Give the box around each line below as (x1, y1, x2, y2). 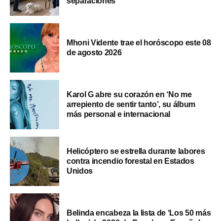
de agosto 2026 (67, 48, 122, 57)
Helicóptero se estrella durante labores (67, 147, 205, 156)
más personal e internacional (67, 110, 171, 119)
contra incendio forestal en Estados (67, 157, 194, 166)
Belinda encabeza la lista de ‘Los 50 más (67, 209, 211, 218)
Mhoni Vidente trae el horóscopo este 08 (67, 38, 211, 47)
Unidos (67, 167, 93, 176)
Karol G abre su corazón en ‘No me (67, 90, 192, 99)
